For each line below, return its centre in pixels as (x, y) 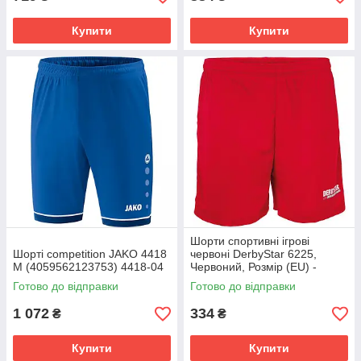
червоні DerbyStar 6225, (253, 254)
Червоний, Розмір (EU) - (253, 267)
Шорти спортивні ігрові (250, 241)
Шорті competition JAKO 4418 (90, 254)
